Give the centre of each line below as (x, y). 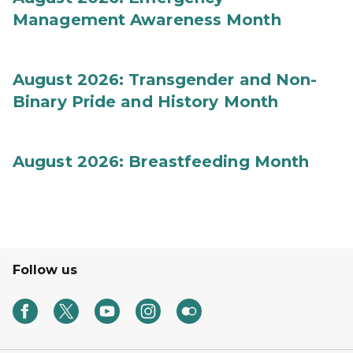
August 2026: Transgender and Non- (165, 80)
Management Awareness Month (147, 20)
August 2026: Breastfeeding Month (161, 162)
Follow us (45, 270)
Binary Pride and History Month (146, 102)
